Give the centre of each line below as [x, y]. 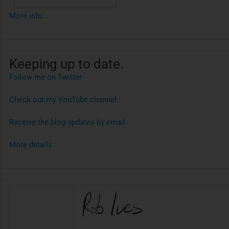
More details [31, 145]
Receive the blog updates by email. [68, 122]
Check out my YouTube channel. [64, 99]
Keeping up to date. [67, 64]
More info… [29, 16]
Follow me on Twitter [46, 77]
